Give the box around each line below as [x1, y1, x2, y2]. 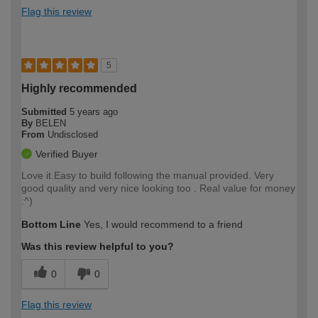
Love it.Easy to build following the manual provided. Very [21, 170, 274, 182]
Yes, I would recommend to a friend [81, 219, 243, 231]
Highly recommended [21, 82, 137, 95]
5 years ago [70, 106, 118, 118]
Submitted [21, 106, 70, 118]
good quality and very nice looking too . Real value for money [21, 182, 295, 194]
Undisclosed [48, 129, 98, 141]
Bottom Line [21, 219, 81, 231]
